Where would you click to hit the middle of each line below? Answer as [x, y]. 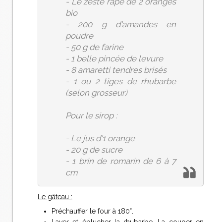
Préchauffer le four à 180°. [92, 211]
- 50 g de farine [94, 47]
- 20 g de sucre [94, 150]
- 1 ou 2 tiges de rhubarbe [121, 81]
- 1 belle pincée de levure [114, 58]
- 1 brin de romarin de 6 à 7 [121, 161]
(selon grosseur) [96, 93]
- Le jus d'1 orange [100, 138]
